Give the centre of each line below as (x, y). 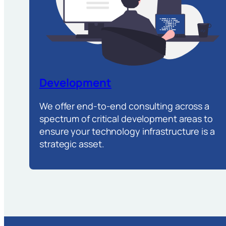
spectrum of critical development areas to (126, 119)
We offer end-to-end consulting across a (125, 106)
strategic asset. (72, 144)
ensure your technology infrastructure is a (127, 131)
